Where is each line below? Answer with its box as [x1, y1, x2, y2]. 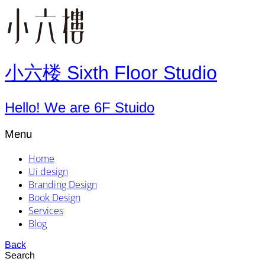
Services [28, 203, 63, 217]
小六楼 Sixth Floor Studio [5, 62, 217, 84]
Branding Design [28, 177, 97, 191]
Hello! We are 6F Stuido [5, 99, 154, 115]
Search [5, 250, 35, 260]
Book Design [28, 190, 80, 204]
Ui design [28, 164, 68, 178]
